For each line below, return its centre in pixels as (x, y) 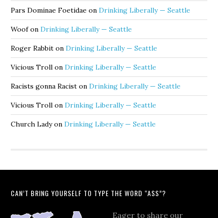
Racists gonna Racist (44, 86)
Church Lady (32, 124)
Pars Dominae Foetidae (49, 10)
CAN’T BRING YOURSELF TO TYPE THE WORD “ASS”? (89, 193)
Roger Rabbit (32, 48)
